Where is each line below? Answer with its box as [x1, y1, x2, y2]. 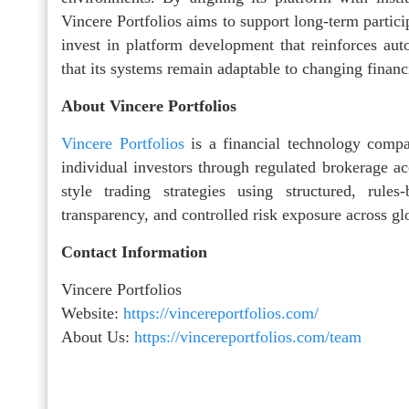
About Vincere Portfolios [61, 96, 236, 115]
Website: [61, 303, 119, 322]
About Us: [61, 327, 130, 346]
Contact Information [61, 242, 207, 261]
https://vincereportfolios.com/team [134, 327, 362, 346]
